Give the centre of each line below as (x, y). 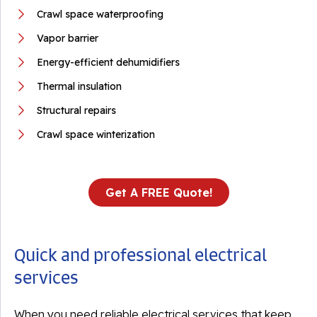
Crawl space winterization (96, 134)
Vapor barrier (68, 38)
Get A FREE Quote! (158, 192)
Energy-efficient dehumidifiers (108, 62)
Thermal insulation (79, 86)
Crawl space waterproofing (100, 14)
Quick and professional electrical (140, 255)
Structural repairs (76, 110)
